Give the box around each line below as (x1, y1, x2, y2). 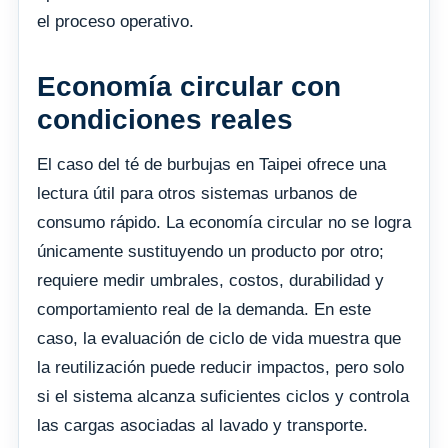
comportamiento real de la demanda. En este (37, 300, 371, 320)
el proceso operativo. (37, 12, 194, 32)
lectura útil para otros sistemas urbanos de (37, 184, 357, 204)
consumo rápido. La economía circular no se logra (37, 213, 411, 233)
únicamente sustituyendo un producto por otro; (37, 242, 384, 262)
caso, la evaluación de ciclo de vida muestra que (37, 329, 401, 349)
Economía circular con (37, 71, 341, 103)
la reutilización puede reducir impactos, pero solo (37, 358, 404, 378)
